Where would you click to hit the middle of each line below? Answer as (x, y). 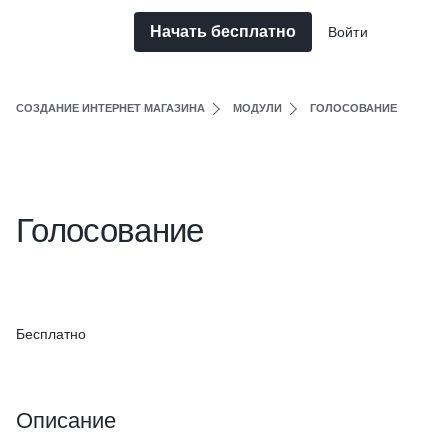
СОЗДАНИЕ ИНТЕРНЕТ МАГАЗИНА (110, 108)
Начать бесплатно (223, 31)
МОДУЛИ (257, 108)
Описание (66, 420)
